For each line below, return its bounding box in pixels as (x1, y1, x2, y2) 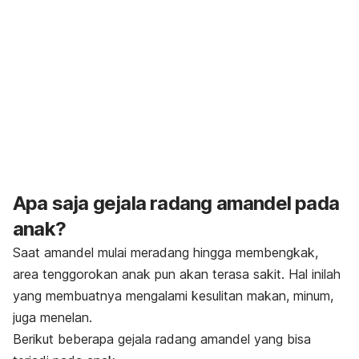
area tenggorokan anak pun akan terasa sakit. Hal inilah (13, 265, 341, 282)
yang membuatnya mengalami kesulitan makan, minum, (13, 287, 333, 304)
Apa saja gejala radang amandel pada (13, 191, 340, 215)
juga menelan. (13, 309, 92, 325)
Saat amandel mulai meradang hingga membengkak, (13, 244, 318, 260)
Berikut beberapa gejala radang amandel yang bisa (13, 330, 311, 347)
